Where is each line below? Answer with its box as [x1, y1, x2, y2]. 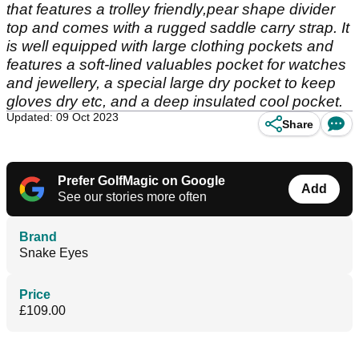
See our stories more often [58, 190, 207, 204]
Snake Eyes [19, 246, 88, 260]
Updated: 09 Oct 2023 [6, 111, 119, 123]
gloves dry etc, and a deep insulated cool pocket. [6, 93, 343, 110]
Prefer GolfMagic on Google [58, 174, 225, 188]
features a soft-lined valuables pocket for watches [6, 56, 346, 73]
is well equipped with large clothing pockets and [6, 38, 333, 54]
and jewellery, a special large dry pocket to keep [6, 75, 336, 91]
